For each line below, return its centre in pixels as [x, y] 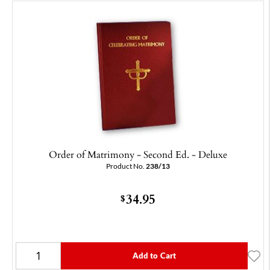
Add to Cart [154, 256]
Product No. [126, 166]
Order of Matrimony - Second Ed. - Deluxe [138, 155]
